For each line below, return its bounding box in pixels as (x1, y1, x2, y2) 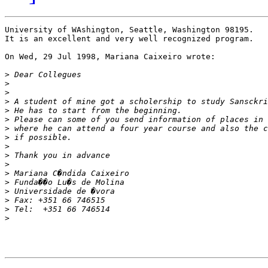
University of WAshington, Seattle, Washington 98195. (5, 25, 254, 35)
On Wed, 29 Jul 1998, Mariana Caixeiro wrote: (5, 52, 215, 62)
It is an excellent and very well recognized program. (5, 34, 254, 44)
